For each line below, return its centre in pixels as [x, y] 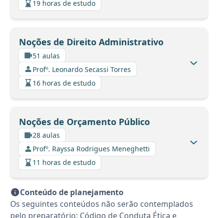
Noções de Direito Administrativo [91, 42]
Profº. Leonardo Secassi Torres [82, 69]
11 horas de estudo [64, 163]
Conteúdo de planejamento [72, 192]
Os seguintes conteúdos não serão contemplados [102, 204]
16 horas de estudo [64, 83]
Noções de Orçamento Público [84, 121]
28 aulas [46, 135]
